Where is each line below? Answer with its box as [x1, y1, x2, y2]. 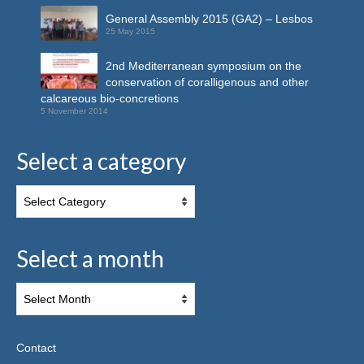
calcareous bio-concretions [41, 92, 179, 106]
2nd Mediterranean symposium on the [106, 59, 301, 73]
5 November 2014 [41, 106, 108, 116]
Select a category [16, 147, 186, 175]
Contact [16, 341, 56, 355]
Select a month [16, 245, 164, 273]
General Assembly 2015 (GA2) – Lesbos [106, 11, 313, 25]
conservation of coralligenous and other [106, 76, 309, 89]
